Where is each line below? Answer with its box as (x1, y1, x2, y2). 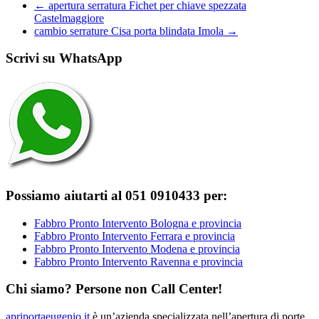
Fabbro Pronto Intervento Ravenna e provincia (34, 255, 243, 268)
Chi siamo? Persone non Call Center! (6, 281, 222, 297)
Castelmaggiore (34, 11, 104, 24)
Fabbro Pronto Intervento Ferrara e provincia (34, 229, 235, 242)
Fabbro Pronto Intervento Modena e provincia (34, 242, 240, 255)
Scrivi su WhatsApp (6, 51, 122, 66)
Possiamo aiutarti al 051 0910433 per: (6, 187, 227, 203)
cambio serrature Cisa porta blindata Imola (34, 24, 226, 37)
